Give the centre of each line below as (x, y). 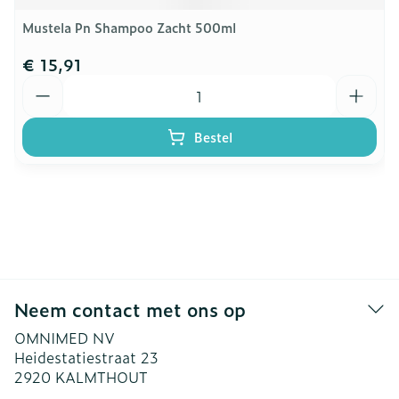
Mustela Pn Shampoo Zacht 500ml (129, 27)
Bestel (213, 137)
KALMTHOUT (102, 377)
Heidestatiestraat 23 (86, 357)
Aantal (45, 83)
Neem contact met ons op (130, 309)
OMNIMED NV (65, 338)
